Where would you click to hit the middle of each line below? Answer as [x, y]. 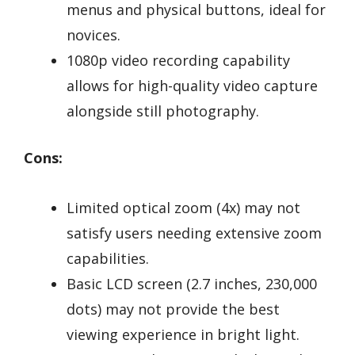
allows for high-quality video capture [192, 86]
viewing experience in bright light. [183, 335]
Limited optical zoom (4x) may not [183, 208]
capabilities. [108, 259]
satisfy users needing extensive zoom [194, 233]
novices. [94, 35]
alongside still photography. [163, 111]
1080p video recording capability [178, 61]
